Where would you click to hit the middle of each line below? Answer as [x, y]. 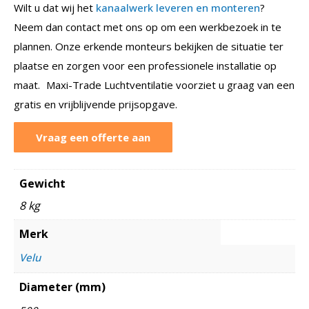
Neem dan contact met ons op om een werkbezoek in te [148, 27]
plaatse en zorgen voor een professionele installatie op [145, 65]
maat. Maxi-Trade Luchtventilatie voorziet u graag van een [154, 84]
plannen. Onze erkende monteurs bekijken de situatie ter [149, 46]
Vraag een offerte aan [93, 137]
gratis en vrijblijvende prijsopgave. [96, 104]
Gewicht [42, 183]
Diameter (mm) [62, 287]
